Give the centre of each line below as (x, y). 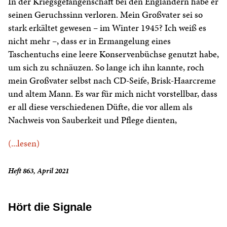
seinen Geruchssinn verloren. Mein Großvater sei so (105, 15)
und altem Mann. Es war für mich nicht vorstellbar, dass (113, 94)
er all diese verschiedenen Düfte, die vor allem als (100, 107)
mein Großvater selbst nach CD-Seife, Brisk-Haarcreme (112, 81)
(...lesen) (24, 143)
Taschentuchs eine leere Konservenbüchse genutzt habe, (113, 54)
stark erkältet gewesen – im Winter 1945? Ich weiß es (107, 28)
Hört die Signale (50, 207)
